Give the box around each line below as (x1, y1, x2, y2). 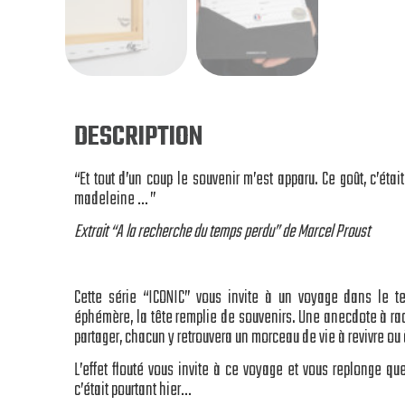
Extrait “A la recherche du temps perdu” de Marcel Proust (74, 218, 370, 247)
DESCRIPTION (74, 116, 202, 158)
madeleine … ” (74, 184, 155, 213)
